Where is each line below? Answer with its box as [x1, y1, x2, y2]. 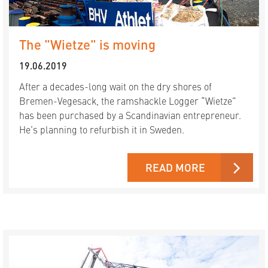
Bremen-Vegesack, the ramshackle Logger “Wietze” [19, 94, 236, 108]
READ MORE [145, 160, 205, 175]
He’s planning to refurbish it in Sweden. [19, 123, 184, 136]
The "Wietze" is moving [19, 35, 156, 54]
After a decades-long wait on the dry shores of [19, 80, 212, 93]
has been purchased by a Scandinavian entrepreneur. [19, 108, 241, 122]
